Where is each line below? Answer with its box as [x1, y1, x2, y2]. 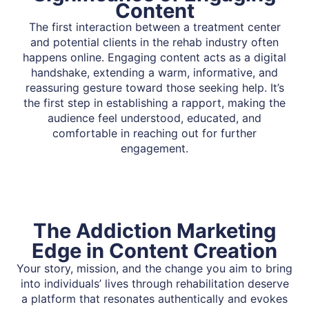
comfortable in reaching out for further [52, 126, 257, 140]
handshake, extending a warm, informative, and [31, 65, 278, 79]
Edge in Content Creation [32, 238, 277, 263]
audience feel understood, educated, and [48, 110, 261, 125]
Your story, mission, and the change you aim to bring [17, 261, 292, 275]
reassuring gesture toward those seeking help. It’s [25, 80, 284, 94]
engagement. [121, 141, 188, 155]
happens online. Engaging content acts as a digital [23, 50, 286, 64]
